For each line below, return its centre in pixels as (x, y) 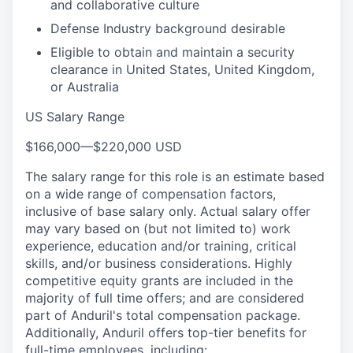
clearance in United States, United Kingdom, (182, 69)
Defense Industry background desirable (168, 28)
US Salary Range (75, 117)
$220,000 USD (137, 147)
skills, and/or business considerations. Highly (159, 263)
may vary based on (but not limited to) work (158, 229)
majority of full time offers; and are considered (165, 298)
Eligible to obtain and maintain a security (173, 52)
